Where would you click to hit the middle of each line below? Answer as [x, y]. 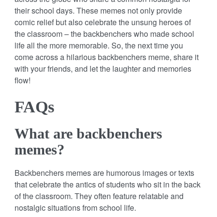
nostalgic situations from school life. [75, 207]
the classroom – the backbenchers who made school [104, 33]
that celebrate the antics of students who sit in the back [108, 184]
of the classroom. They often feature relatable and [99, 196]
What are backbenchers [88, 133]
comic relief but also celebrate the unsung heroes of [103, 22]
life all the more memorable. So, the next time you [99, 45]
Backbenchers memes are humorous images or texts [104, 172]
